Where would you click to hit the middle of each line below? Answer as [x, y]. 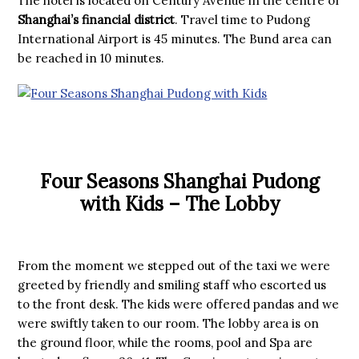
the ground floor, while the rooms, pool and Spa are [165, 343]
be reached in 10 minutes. [91, 58]
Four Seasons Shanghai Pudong [179, 182]
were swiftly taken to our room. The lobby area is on [169, 323]
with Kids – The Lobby [179, 204]
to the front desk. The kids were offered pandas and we [179, 304]
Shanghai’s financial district [97, 20]
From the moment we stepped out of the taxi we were [174, 266]
